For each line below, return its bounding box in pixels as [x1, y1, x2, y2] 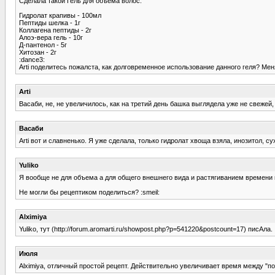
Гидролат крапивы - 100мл [19, 11, 101, 19]
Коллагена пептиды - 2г [19, 26, 91, 34]
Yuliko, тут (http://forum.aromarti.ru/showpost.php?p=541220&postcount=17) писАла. [19, 225, 273, 233]
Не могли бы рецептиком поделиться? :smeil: [19, 188, 160, 196]
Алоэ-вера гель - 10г [19, 33, 83, 41]
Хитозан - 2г [19, 48, 56, 56]
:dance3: [19, 55, 45, 63]
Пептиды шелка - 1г [19, 18, 80, 26]
